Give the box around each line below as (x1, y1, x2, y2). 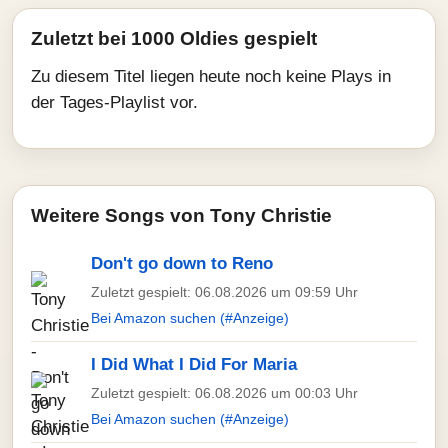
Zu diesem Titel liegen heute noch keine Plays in (31, 67, 391, 86)
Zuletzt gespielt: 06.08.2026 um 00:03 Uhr (91, 385, 358, 401)
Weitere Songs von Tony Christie (31, 205, 332, 226)
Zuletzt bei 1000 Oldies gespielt (31, 28, 317, 49)
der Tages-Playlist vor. (31, 93, 198, 112)
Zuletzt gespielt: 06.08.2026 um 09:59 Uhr (91, 284, 358, 300)
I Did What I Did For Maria (91, 355, 297, 374)
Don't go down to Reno (91, 254, 273, 273)
